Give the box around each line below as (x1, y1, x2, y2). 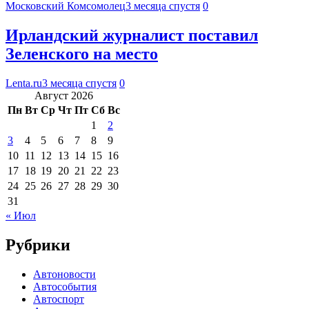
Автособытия (33, 280, 97, 292)
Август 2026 (34, 89, 93, 101)
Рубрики (6, 235, 70, 254)
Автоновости (33, 268, 96, 280)
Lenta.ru (6, 77, 42, 89)
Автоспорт (33, 292, 84, 305)
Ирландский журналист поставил (6, 26, 258, 45)
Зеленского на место (6, 45, 158, 63)
